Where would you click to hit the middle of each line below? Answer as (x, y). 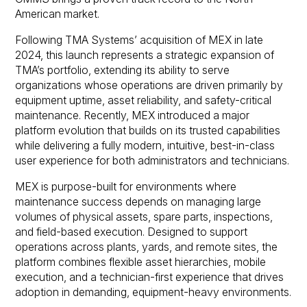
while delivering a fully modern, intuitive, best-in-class (145, 146)
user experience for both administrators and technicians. (152, 161)
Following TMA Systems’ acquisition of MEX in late (139, 40)
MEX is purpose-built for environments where (126, 186)
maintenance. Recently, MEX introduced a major (133, 116)
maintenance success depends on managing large (138, 201)
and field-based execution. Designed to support (132, 232)
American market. (58, 14)
